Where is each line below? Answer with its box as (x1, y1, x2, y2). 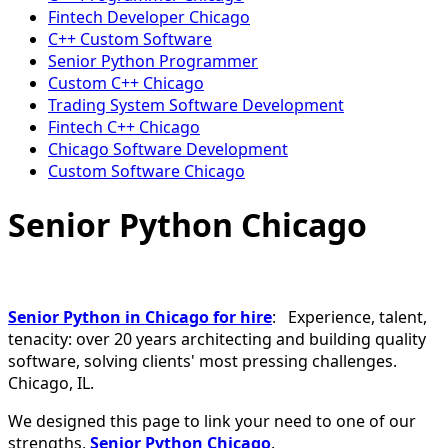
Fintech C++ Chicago (48, 116, 200, 138)
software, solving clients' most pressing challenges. (8, 349, 397, 372)
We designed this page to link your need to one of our (8, 409, 416, 432)
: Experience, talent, (272, 305, 427, 328)
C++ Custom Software (48, 28, 212, 50)
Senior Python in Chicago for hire (8, 305, 272, 328)
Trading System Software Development (48, 94, 344, 116)
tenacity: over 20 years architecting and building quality (8, 327, 426, 350)
